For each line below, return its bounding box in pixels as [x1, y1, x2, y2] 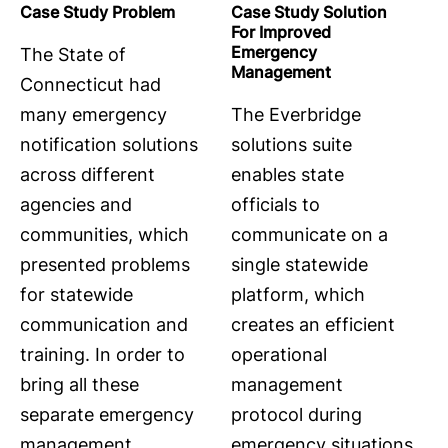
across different [20, 164, 155, 186]
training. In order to [20, 344, 185, 366]
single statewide [231, 254, 369, 276]
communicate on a [231, 224, 389, 246]
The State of [20, 44, 126, 66]
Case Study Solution [231, 2, 388, 23]
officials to [231, 194, 321, 216]
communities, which [20, 224, 189, 246]
